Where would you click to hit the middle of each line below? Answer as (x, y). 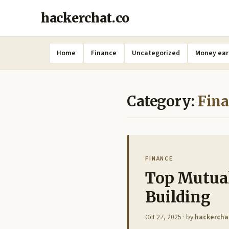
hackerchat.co (85, 18)
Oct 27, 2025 (163, 217)
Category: (162, 101)
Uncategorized (156, 53)
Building (178, 197)
